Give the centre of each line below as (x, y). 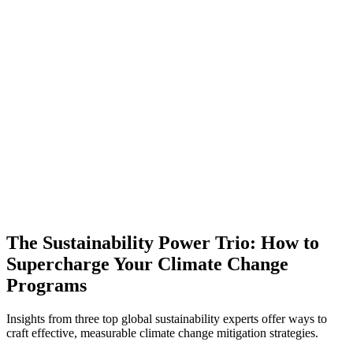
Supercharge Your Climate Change (147, 264)
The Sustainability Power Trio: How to (163, 242)
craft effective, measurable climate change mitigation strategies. (162, 333)
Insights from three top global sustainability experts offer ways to (167, 318)
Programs (46, 285)
